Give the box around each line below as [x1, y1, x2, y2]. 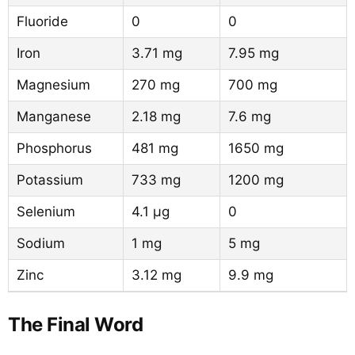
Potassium [17, 172, 83, 188]
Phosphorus [17, 140, 92, 156]
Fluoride [17, 13, 68, 29]
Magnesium [17, 77, 90, 93]
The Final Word [8, 313, 143, 336]
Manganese [17, 109, 91, 124]
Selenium [17, 204, 75, 219]
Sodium [17, 235, 65, 251]
